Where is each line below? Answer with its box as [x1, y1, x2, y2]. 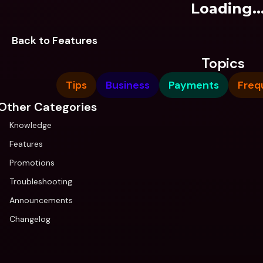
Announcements [9, 195, 73, 205]
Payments [168, 78, 219, 92]
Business [105, 78, 150, 92]
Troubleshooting [9, 176, 72, 187]
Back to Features [12, 33, 97, 48]
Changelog [9, 214, 50, 224]
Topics [201, 54, 245, 72]
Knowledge [9, 120, 52, 130]
